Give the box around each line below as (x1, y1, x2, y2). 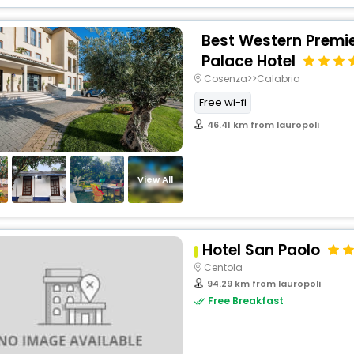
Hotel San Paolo (202, 239, 320, 261)
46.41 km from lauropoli (207, 119, 319, 131)
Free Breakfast (208, 294, 284, 307)
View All (137, 172, 174, 186)
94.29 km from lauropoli (207, 277, 321, 290)
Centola (204, 261, 243, 274)
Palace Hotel (201, 51, 296, 72)
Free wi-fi (199, 95, 247, 110)
